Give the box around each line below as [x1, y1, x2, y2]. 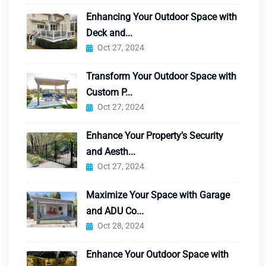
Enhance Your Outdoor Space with [86, 249, 229, 261]
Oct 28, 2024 [97, 221, 144, 231]
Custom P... [86, 87, 132, 99]
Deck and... [86, 27, 132, 39]
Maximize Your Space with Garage [86, 189, 230, 201]
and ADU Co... [86, 205, 144, 217]
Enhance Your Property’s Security [86, 130, 223, 142]
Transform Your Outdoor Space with [86, 71, 236, 83]
